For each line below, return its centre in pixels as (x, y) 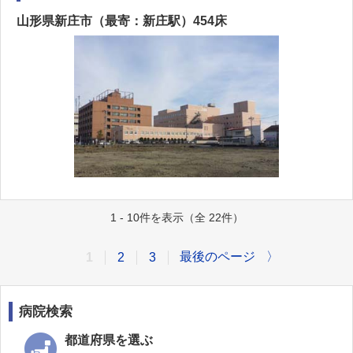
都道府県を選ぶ (109, 340)
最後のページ (217, 256)
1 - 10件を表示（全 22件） (176, 217)
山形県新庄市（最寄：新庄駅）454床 (122, 21)
